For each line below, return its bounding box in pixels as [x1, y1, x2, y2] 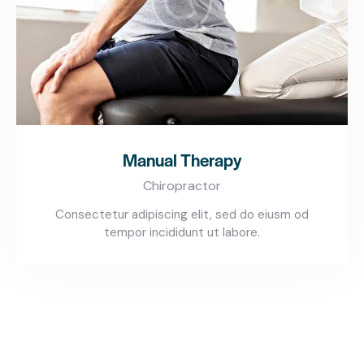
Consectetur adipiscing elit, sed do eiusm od [55, 206, 309, 223]
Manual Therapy [123, 147, 241, 172]
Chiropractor [143, 177, 221, 195]
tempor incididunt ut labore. [104, 224, 260, 241]
